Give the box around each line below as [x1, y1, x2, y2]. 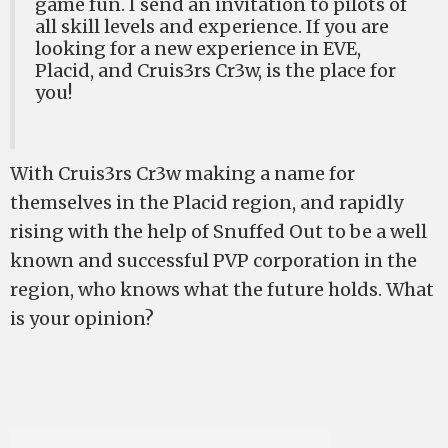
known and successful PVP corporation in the [10, 249, 417, 272]
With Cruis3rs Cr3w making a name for [10, 162, 355, 185]
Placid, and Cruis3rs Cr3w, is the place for [35, 59, 396, 82]
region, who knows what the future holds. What [10, 278, 434, 301]
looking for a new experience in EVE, [35, 37, 361, 60]
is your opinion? [10, 307, 154, 330]
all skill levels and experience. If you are [35, 15, 389, 38]
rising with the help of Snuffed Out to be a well [10, 220, 427, 243]
